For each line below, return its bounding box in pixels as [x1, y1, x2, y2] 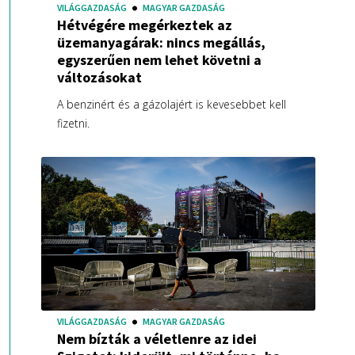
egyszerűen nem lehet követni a [56, 50, 261, 69]
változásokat [56, 67, 142, 86]
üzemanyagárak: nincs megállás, [56, 32, 265, 52]
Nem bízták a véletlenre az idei [56, 330, 257, 349]
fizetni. [56, 115, 90, 131]
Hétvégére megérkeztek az [56, 15, 232, 34]
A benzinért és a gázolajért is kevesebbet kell [56, 96, 286, 112]
